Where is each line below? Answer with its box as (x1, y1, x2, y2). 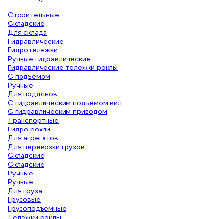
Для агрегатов (8, 133, 58, 142)
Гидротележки (8, 45, 58, 54)
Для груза (8, 186, 42, 195)
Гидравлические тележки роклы (8, 63, 118, 72)
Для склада (8, 28, 47, 37)
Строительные (8, 10, 59, 19)
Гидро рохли (8, 125, 50, 133)
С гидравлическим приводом (8, 107, 107, 116)
